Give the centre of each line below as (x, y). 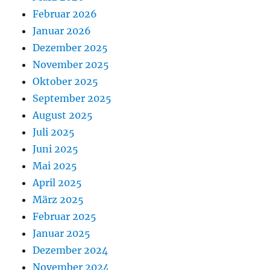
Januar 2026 (62, 31)
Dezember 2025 (71, 48)
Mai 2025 (55, 166)
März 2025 (58, 199)
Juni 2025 (56, 149)
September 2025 (72, 98)
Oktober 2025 (66, 81)
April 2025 (58, 183)
